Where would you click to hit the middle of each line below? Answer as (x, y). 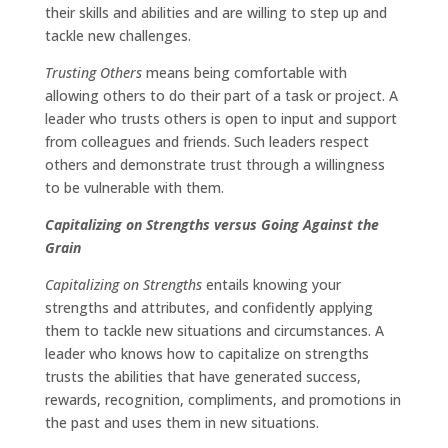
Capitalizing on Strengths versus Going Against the (211, 225)
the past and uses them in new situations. (181, 423)
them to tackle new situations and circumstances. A (214, 331)
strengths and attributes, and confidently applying (208, 308)
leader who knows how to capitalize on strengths (206, 354)
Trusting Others (93, 73)
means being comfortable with (244, 73)
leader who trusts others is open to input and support (220, 119)
